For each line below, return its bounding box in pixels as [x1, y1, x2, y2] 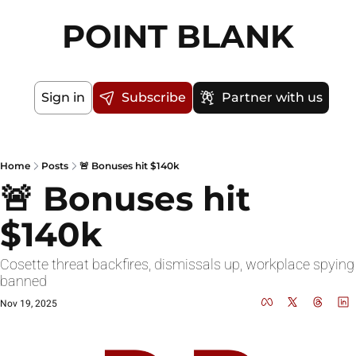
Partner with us [221, 90, 323, 105]
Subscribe [121, 90, 186, 105]
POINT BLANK [62, 17, 294, 56]
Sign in [41, 90, 85, 105]
